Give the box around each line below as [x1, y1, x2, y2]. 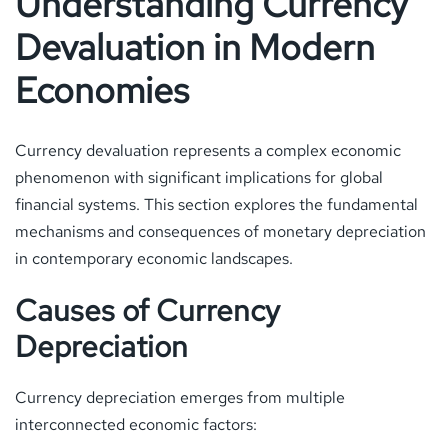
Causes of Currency [15, 289, 280, 330]
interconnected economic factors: [15, 413, 257, 435]
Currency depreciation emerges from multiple [15, 386, 345, 408]
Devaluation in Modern [15, 23, 375, 71]
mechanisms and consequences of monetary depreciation [15, 220, 426, 242]
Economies [15, 66, 189, 114]
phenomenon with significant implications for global [15, 166, 383, 188]
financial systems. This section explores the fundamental [15, 193, 418, 215]
